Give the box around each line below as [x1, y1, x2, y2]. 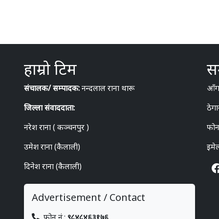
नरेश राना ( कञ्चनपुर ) [23, 121, 89, 132]
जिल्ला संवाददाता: [23, 102, 75, 113]
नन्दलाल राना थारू [81, 82, 134, 93]
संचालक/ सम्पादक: [23, 82, 82, 93]
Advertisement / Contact [31, 190, 145, 204]
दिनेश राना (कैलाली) [23, 160, 82, 172]
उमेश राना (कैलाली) [23, 141, 80, 152]
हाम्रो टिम [23, 58, 77, 79]
